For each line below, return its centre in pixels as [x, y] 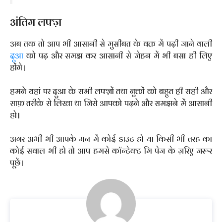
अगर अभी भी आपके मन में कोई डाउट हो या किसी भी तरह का [111, 139]
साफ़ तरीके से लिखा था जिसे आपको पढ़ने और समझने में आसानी [111, 103]
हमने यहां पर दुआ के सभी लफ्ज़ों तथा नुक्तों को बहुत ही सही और [111, 91]
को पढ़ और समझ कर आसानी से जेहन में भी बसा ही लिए [118, 56]
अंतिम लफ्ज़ [36, 22]
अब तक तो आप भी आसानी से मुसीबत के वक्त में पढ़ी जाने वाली [111, 44]
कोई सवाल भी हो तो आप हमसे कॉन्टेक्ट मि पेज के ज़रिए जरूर [111, 151]
